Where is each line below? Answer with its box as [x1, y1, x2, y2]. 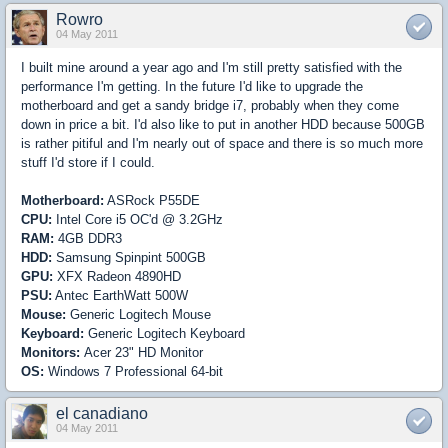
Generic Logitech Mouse [66, 306, 211, 322]
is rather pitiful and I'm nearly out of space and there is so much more [21, 135, 423, 151]
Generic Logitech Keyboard [84, 325, 245, 341]
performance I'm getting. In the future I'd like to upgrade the [21, 78, 363, 94]
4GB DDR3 [54, 230, 122, 246]
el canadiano [56, 404, 148, 422]
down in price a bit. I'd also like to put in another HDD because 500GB [21, 116, 425, 132]
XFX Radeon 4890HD [53, 268, 181, 284]
